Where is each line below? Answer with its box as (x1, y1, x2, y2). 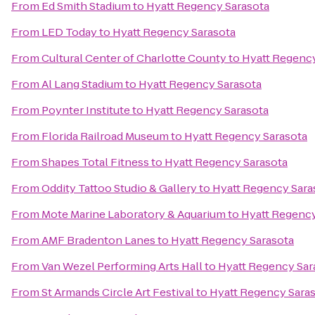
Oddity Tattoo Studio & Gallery (41, 181, 197, 195)
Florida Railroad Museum (41, 129, 169, 143)
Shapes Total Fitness (41, 155, 149, 169)
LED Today (41, 25, 97, 39)
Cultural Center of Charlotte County (41, 51, 226, 65)
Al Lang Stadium (41, 77, 123, 91)
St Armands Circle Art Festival (41, 285, 194, 300)
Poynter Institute (41, 103, 130, 117)
